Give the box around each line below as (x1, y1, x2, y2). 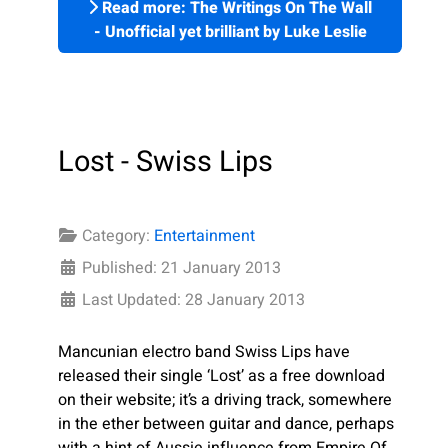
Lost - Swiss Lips (58, 140, 273, 183)
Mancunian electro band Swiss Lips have (58, 339, 350, 364)
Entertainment (154, 223, 255, 248)
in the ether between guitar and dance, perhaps (58, 411, 394, 436)
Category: (78, 223, 154, 248)
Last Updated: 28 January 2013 (82, 287, 305, 312)
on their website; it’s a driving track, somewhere (58, 387, 392, 412)
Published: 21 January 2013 (82, 255, 281, 280)
